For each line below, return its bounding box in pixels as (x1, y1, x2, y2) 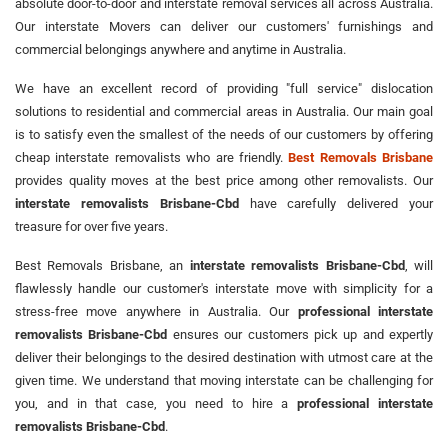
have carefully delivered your (238, 195, 434, 211)
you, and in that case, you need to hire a (15, 395, 298, 411)
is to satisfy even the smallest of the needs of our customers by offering (15, 126, 433, 142)
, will (404, 257, 434, 273)
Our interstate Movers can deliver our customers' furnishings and (15, 18, 433, 34)
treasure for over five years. (15, 218, 168, 234)
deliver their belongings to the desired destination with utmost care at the (15, 349, 433, 365)
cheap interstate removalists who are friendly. (15, 149, 289, 165)
